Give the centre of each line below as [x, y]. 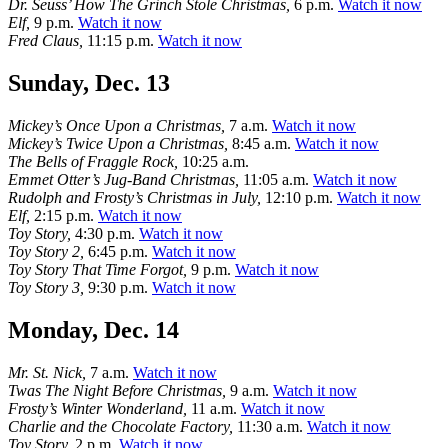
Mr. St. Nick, [47, 372]
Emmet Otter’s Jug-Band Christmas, [123, 180]
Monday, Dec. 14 [93, 330]
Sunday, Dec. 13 [89, 83]
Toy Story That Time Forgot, [97, 270]
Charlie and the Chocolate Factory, [120, 426]
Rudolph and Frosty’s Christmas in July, [134, 198]
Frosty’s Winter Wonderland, [97, 408]
